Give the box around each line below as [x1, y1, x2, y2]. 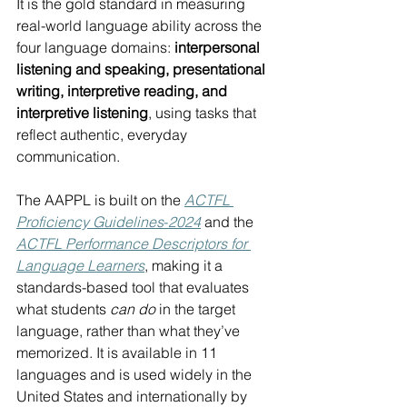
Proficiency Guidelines [16, 213, 164, 232]
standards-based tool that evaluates [16, 278, 253, 297]
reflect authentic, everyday [16, 125, 191, 144]
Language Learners [16, 256, 144, 275]
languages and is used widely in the [16, 365, 255, 384]
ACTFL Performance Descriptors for [16, 234, 251, 253]
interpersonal [174, 38, 263, 57]
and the [201, 213, 257, 232]
